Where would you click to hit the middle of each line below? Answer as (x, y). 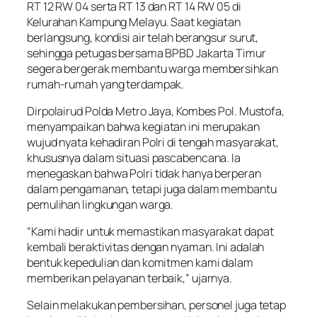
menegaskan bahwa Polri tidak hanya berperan (144, 173)
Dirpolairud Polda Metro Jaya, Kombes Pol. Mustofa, (156, 111)
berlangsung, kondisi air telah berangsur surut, (143, 37)
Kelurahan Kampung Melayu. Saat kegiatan (134, 22)
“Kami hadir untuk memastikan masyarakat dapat (150, 232)
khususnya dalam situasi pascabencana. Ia (134, 157)
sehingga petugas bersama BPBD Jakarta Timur (146, 53)
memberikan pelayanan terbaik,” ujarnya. (130, 278)
